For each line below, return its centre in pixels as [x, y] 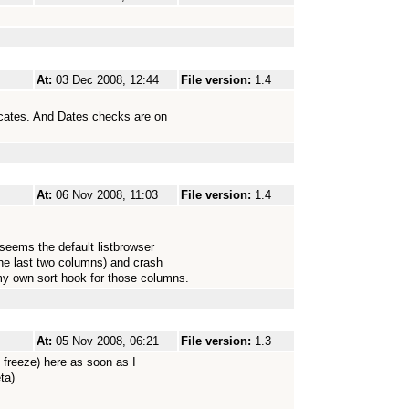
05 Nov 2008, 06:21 [107, 341]
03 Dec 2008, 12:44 [107, 80]
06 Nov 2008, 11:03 [107, 195]
